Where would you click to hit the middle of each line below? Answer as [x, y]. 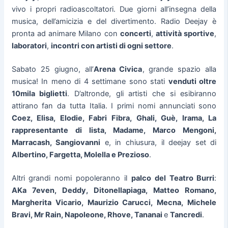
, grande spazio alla [179, 69]
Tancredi [186, 215]
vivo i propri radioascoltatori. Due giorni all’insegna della [114, 9]
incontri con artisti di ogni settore [111, 46]
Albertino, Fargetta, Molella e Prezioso [80, 155]
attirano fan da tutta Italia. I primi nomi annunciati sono [114, 106]
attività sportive [185, 34]
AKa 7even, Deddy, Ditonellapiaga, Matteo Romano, [114, 191]
